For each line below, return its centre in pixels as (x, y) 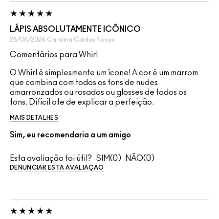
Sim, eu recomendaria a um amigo (70, 135)
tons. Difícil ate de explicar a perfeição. (82, 102)
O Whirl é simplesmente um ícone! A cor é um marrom (104, 73)
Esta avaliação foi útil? (51, 158)
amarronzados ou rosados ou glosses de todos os (98, 92)
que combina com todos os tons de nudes (84, 82)
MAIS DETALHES (34, 118)
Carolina (60, 39)
